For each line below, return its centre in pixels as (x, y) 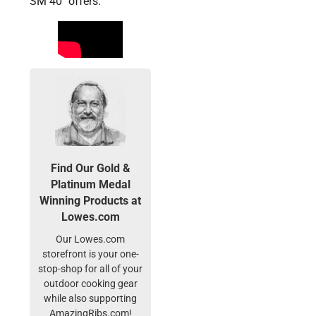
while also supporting (91, 299)
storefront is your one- (90, 255)
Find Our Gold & (90, 169)
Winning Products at (91, 201)
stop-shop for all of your (91, 269)
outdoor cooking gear (90, 284)
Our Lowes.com (91, 240)
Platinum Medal (90, 185)
